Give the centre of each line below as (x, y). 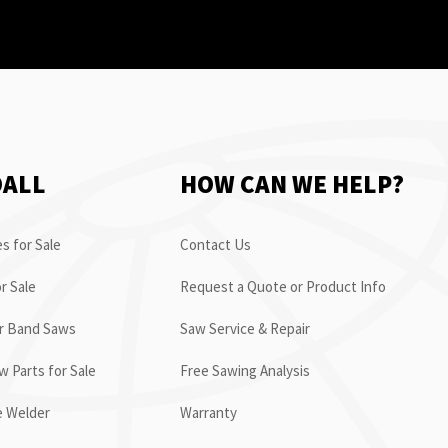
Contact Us (215, 244)
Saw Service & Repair (244, 328)
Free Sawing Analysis (244, 370)
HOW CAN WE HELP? (291, 183)
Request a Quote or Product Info (282, 286)
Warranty (208, 412)
